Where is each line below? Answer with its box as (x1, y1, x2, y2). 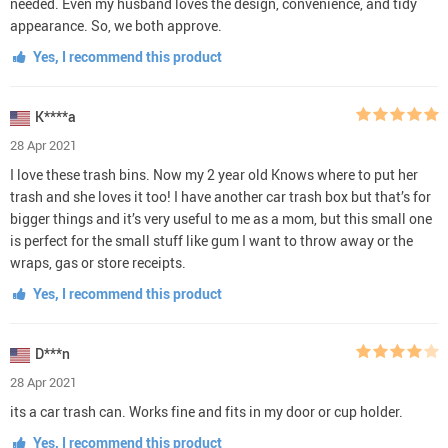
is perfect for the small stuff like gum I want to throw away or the (10, 230, 413, 250)
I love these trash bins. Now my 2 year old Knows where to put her (10, 164, 418, 184)
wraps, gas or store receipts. (10, 252, 186, 272)
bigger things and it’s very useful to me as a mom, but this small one (10, 208, 432, 228)
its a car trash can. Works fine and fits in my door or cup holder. (10, 401, 403, 421)
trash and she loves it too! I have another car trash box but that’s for (10, 186, 431, 206)
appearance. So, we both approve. (10, 15, 222, 35)
